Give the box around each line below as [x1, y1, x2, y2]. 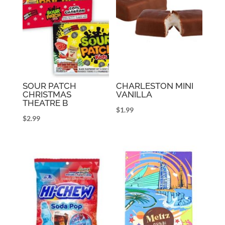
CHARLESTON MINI [116, 81, 194, 91]
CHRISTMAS [22, 89, 71, 100]
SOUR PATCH [22, 81, 76, 91]
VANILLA [116, 89, 153, 100]
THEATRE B [22, 98, 68, 108]
